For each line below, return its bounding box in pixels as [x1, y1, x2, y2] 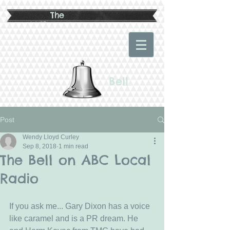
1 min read [59, 143, 88, 150]
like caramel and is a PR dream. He [9, 214, 140, 223]
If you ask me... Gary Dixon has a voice [9, 202, 152, 210]
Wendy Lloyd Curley [23, 133, 79, 141]
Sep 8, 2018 [23, 143, 56, 150]
